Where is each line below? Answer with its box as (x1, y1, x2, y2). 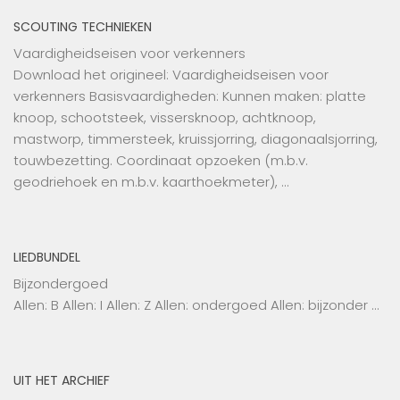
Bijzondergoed (13, 273, 108, 293)
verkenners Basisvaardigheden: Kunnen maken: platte (13, 86, 366, 105)
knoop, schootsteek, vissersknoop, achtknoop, (13, 107, 316, 127)
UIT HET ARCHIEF (13, 371, 110, 389)
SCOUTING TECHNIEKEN (13, 17, 152, 36)
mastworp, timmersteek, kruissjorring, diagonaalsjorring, (13, 129, 378, 148)
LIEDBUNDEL (13, 247, 80, 266)
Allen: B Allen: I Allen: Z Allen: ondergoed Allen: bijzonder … (13, 295, 379, 314)
